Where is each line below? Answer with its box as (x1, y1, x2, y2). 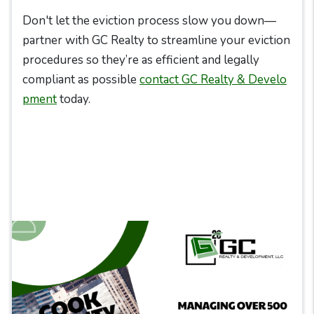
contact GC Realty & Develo (139, 71, 287, 88)
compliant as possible (22, 71, 139, 88)
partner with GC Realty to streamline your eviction (22, 32, 290, 48)
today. (57, 91, 90, 107)
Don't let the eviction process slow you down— (22, 13, 276, 29)
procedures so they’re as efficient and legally (22, 52, 259, 68)
